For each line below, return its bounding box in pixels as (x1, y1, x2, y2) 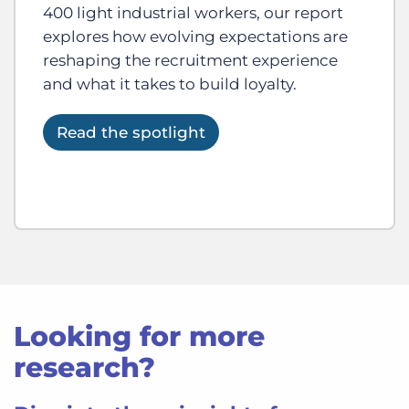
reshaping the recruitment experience (43, 50, 338, 69)
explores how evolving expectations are (43, 26, 348, 46)
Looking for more (14, 319, 265, 353)
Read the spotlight (57, 122, 205, 142)
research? (14, 350, 155, 384)
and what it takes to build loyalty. (43, 74, 297, 93)
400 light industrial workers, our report (43, 3, 343, 22)
